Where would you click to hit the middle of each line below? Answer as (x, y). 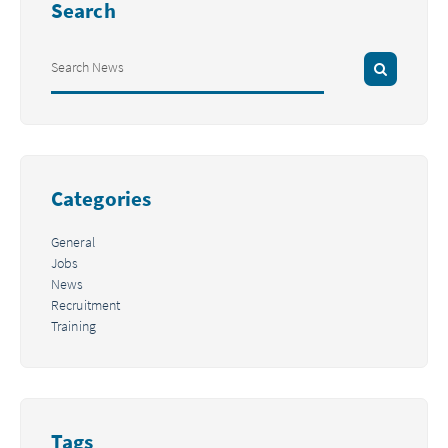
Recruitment (86, 305)
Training (73, 326)
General (73, 242)
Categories (101, 198)
